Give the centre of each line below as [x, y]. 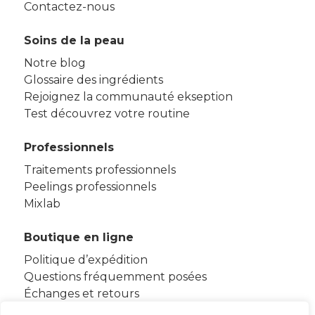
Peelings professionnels [90, 187]
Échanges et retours [81, 294]
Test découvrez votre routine [107, 114]
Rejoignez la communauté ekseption [128, 97]
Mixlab [42, 204]
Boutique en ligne [78, 237]
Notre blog [54, 63]
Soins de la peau [74, 40]
